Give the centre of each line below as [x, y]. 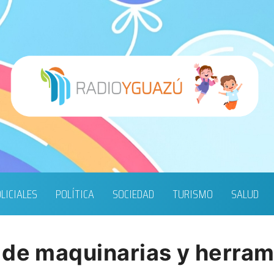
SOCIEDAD [133, 194]
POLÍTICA [75, 194]
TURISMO [192, 194]
